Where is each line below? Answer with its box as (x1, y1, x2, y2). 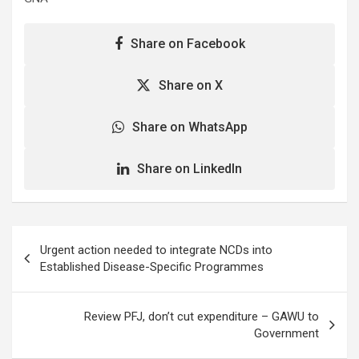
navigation (11, 251, 105, 275)
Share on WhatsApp (131, 119, 248, 135)
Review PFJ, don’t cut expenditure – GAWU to (84, 309, 319, 324)
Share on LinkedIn (137, 160, 242, 176)
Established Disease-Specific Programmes (40, 259, 264, 274)
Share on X (159, 77, 223, 93)
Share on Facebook (130, 35, 245, 51)
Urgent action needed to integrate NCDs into (40, 242, 272, 257)
